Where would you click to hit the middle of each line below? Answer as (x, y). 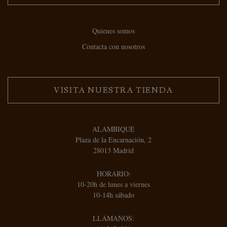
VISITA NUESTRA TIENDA (113, 90)
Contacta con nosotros (113, 46)
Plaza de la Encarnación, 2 (113, 139)
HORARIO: (113, 173)
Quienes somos (113, 30)
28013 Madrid (113, 150)
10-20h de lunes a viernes (113, 184)
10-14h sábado (113, 195)
